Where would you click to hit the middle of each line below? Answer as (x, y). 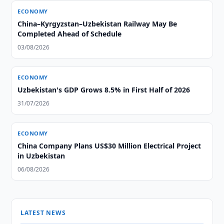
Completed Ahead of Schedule (70, 34)
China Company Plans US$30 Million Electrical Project (109, 146)
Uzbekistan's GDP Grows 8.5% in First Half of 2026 (104, 90)
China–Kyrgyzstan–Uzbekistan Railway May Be (97, 24)
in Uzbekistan (41, 156)
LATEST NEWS (43, 213)
